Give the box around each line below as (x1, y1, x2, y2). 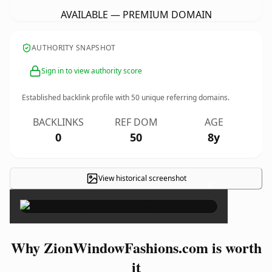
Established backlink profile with (22, 92, 131, 103)
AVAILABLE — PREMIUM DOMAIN (60, 8, 212, 21)
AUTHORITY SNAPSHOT (32, 42, 116, 53)
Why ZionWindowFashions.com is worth (10, 237, 262, 258)
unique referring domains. (140, 92, 229, 103)
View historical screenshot (98, 173, 186, 183)
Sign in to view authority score (41, 66, 142, 76)
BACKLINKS (33, 115, 84, 129)
